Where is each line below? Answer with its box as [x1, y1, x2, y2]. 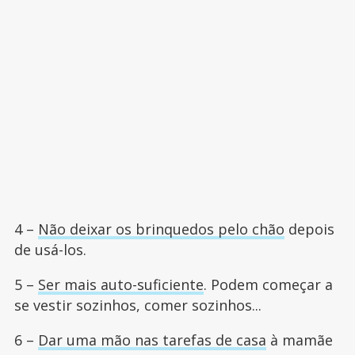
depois [284, 219, 334, 239]
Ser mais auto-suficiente [37, 275, 204, 295]
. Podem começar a [203, 275, 333, 295]
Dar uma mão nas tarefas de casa [37, 330, 266, 350]
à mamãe [265, 330, 333, 350]
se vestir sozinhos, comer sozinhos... [13, 296, 261, 315]
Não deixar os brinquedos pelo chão [37, 219, 284, 239]
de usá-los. [13, 240, 86, 260]
